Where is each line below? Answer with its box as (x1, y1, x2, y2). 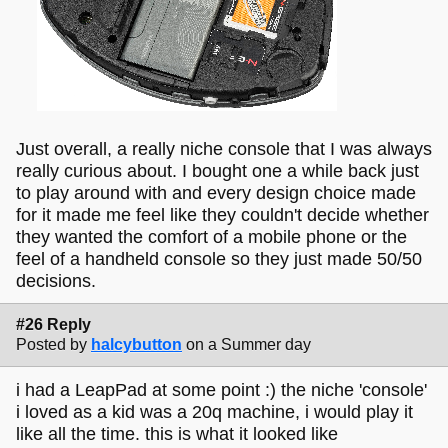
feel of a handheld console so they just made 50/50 (16, 248, 422, 269)
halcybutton (91, 336, 182, 354)
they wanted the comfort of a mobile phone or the (16, 226, 407, 247)
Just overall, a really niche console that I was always (16, 138, 432, 159)
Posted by (16, 336, 87, 354)
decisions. (16, 270, 96, 291)
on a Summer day (186, 336, 311, 354)
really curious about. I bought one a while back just (16, 160, 419, 181)
